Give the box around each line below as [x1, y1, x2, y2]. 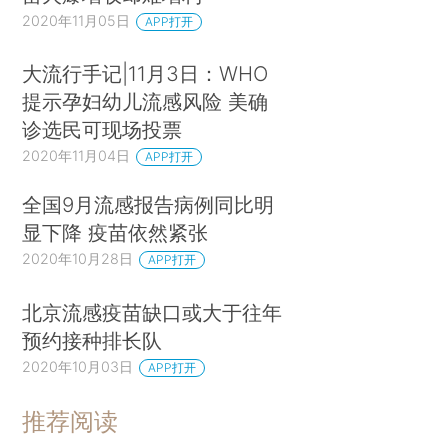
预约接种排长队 [22, 327, 163, 353]
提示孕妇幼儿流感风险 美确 [22, 89, 269, 115]
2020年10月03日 [22, 357, 134, 375]
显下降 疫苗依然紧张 [22, 220, 209, 245]
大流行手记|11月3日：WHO [22, 61, 269, 87]
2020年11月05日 [22, 11, 131, 29]
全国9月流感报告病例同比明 [22, 192, 275, 217]
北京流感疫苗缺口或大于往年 [22, 299, 283, 325]
